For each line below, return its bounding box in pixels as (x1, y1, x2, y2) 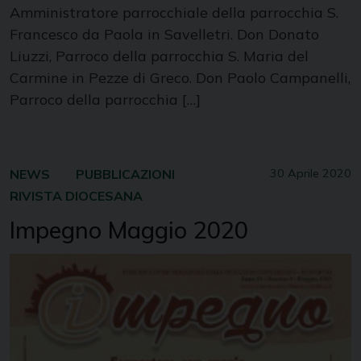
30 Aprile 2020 (270, 166, 351, 181)
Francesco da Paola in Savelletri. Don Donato (10, 25, 319, 44)
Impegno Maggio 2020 (10, 215, 248, 245)
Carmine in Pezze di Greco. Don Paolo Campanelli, (10, 68, 351, 88)
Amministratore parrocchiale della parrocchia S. (10, 3, 338, 23)
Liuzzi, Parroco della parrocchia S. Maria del (10, 47, 309, 66)
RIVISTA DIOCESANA (10, 188, 143, 205)
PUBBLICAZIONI (76, 166, 175, 183)
